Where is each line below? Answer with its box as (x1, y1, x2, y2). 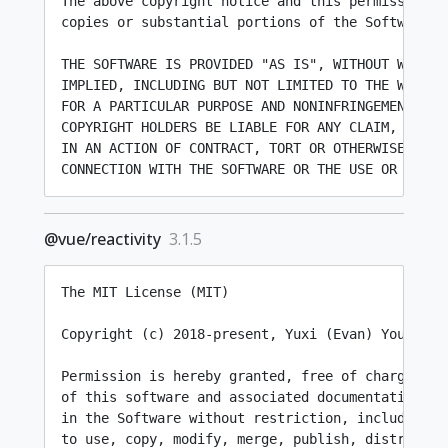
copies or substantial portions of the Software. (61, 14, 437, 30)
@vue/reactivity (44, 228, 161, 250)
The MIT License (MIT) (61, 284, 229, 300)
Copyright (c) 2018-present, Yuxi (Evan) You (61, 326, 405, 342)
